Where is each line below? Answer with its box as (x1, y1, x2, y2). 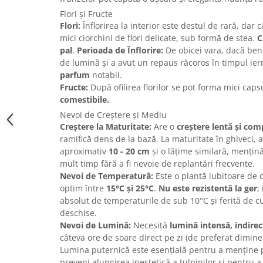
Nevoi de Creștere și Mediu (60, 109, 167, 121)
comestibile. (60, 94, 109, 106)
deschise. (60, 207, 97, 219)
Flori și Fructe (60, 8, 113, 20)
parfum (60, 69, 90, 81)
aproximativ (60, 146, 109, 157)
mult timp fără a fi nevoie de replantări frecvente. (60, 158, 255, 170)
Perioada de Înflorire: (77, 45, 163, 56)
